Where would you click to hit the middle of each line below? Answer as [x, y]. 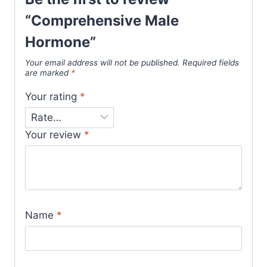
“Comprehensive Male [102, 20]
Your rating [52, 96]
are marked [48, 72]
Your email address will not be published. [103, 62]
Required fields [211, 62]
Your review [55, 135]
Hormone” [60, 42]
